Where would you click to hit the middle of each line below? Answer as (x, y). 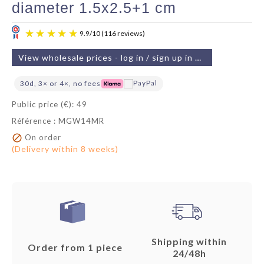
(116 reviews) (144, 132)
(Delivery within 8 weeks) (65, 148)
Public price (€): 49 (49, 104)
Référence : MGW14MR (58, 121)
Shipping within (189, 241)
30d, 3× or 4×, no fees (60, 83)
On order (42, 137)
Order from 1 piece (75, 247)
